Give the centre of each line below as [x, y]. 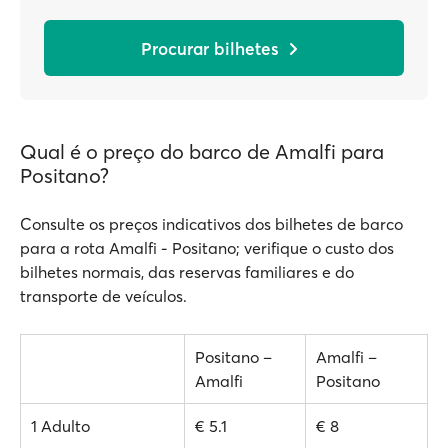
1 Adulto [60, 426]
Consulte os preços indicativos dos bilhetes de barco [211, 224]
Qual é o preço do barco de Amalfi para [202, 151]
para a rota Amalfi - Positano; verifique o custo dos [207, 248]
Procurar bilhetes [210, 48]
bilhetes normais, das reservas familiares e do [187, 272]
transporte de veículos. [103, 296]
